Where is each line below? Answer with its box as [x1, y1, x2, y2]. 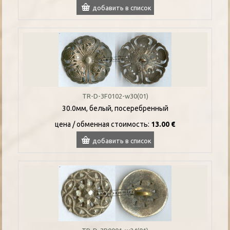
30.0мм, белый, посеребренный [62, 104, 168, 112]
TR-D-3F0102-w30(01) [82, 92, 148, 100]
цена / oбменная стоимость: [55, 120, 151, 128]
